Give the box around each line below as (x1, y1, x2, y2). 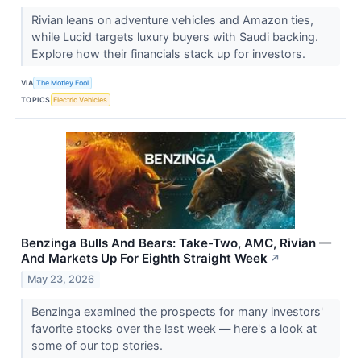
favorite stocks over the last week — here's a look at (31, 322, 317, 336)
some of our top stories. (31, 338, 166, 353)
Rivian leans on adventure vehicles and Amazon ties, (31, 13, 313, 27)
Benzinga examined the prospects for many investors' (31, 305, 323, 319)
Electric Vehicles (53, 94, 108, 104)
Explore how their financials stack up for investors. (31, 47, 309, 61)
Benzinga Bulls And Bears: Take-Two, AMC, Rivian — (21, 235, 331, 251)
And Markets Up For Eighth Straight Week (21, 251, 268, 267)
